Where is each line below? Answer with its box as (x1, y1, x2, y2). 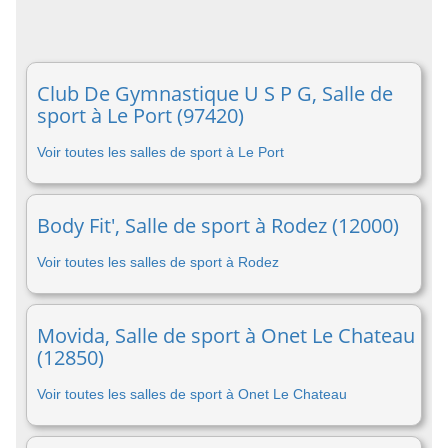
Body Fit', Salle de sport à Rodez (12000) (37, 212, 399, 239)
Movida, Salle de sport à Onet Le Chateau (37, 322, 415, 349)
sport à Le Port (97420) (37, 102, 244, 129)
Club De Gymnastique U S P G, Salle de (37, 80, 393, 107)
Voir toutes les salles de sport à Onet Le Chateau (37, 386, 347, 402)
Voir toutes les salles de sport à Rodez (37, 254, 279, 270)
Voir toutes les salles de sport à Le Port (37, 144, 284, 160)
